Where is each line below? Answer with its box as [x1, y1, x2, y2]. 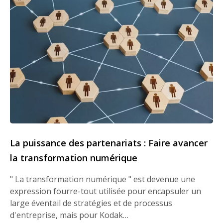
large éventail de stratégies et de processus [10, 198, 172, 209]
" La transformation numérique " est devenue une [10, 174, 195, 185]
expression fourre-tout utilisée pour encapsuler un [10, 186, 201, 197]
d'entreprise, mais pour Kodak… [10, 210, 128, 221]
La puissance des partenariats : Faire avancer [10, 137, 208, 149]
